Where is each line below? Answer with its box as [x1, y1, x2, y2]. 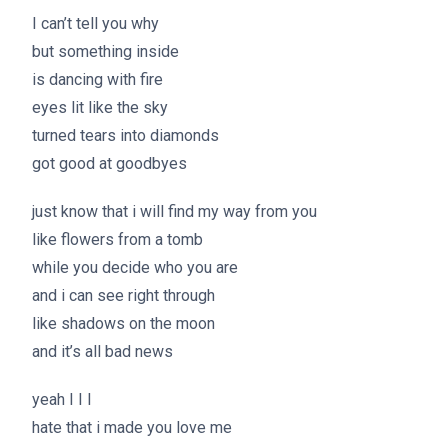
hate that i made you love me [32, 418, 232, 437]
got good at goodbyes [32, 154, 187, 173]
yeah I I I [32, 390, 92, 409]
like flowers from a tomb [32, 230, 203, 249]
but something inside [32, 42, 179, 61]
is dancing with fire [32, 70, 163, 89]
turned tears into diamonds [32, 126, 219, 145]
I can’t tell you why [32, 14, 159, 33]
